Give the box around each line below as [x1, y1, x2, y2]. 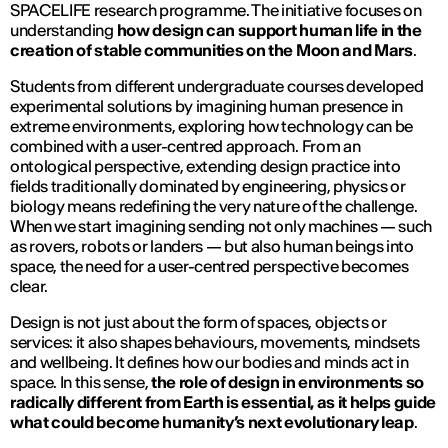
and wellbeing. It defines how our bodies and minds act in [10, 351, 409, 372]
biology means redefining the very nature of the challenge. [10, 195, 418, 216]
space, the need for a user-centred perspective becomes [10, 255, 409, 276]
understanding [10, 19, 117, 40]
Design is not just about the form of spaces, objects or [10, 311, 387, 332]
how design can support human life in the [116, 19, 422, 40]
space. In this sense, [10, 371, 151, 392]
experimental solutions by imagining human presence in [10, 95, 404, 116]
